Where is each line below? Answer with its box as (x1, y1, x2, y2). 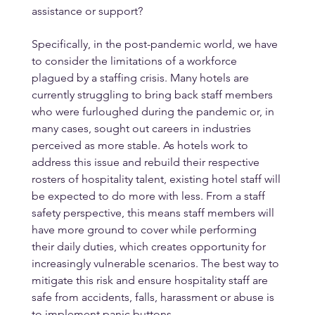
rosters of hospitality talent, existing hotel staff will (31, 172, 283, 186)
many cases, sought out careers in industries (31, 121, 254, 135)
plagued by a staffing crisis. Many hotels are (31, 70, 252, 84)
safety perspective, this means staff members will (31, 205, 277, 219)
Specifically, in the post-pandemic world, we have (31, 37, 281, 51)
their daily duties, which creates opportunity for (31, 239, 269, 253)
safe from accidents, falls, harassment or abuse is (31, 290, 277, 304)
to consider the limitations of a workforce (31, 53, 240, 67)
